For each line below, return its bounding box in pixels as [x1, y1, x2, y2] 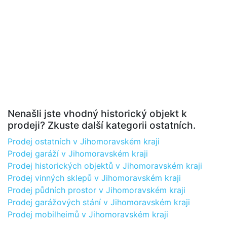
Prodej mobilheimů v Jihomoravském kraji [8, 209, 168, 219]
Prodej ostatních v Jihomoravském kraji [8, 136, 160, 146]
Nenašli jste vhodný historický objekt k [8, 107, 187, 120]
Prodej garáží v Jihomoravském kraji [8, 148, 148, 159]
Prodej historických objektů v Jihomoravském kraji [8, 161, 202, 171]
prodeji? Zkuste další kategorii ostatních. [8, 119, 196, 131]
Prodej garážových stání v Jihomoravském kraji [8, 197, 190, 207]
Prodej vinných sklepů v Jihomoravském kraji [8, 173, 181, 183]
